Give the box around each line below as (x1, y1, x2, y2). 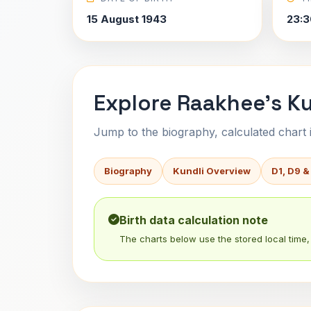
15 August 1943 (87, 12, 167, 26)
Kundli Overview (173, 165, 251, 176)
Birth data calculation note (119, 213, 268, 227)
